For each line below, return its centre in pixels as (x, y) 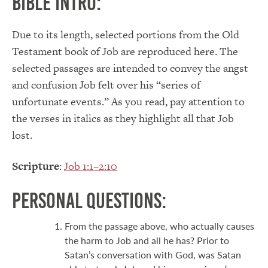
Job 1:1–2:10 (91, 166)
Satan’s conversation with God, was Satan (153, 254)
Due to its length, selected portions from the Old (126, 34)
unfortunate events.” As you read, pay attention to (128, 101)
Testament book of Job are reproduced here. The (125, 51)
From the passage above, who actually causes (159, 226)
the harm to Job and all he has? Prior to (147, 240)
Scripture (36, 166)
